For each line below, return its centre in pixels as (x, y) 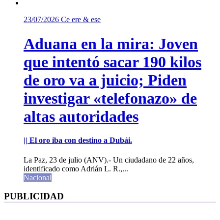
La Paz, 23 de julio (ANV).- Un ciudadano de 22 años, (109, 160)
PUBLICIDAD (34, 196)
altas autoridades (81, 116)
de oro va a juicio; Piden (105, 80)
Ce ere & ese (81, 20)
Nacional (38, 177)
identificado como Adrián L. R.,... (76, 168)
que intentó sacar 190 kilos (112, 62)
